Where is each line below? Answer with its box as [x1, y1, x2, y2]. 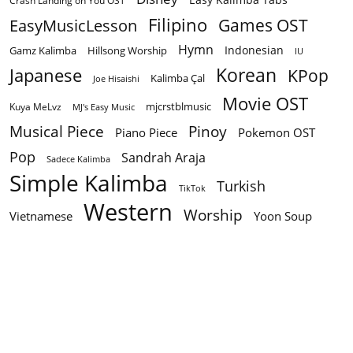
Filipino [148, 13, 207, 37]
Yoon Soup [254, 208, 312, 225]
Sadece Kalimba [46, 153, 110, 165]
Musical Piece [9, 121, 104, 143]
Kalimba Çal [150, 71, 205, 86]
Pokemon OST [238, 124, 315, 141]
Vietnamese [9, 208, 72, 225]
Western [84, 196, 173, 229]
